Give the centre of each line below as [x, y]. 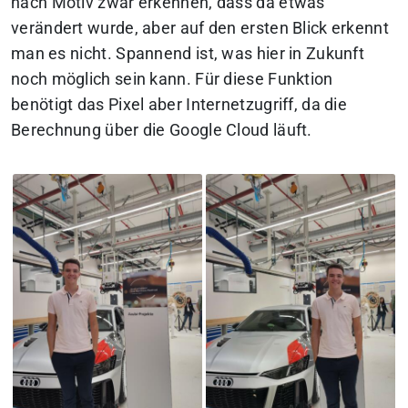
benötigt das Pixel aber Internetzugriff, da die [179, 104]
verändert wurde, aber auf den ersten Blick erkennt [200, 28]
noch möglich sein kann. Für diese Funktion [172, 79]
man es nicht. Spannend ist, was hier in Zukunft [188, 53]
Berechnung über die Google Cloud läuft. [162, 130]
